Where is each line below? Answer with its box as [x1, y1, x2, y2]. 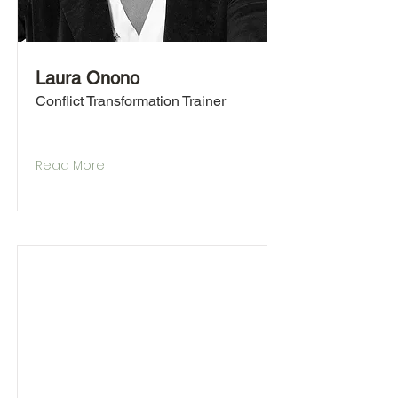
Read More [36, 156, 105, 174]
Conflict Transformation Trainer [36, 92, 226, 109]
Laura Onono [36, 68, 139, 89]
